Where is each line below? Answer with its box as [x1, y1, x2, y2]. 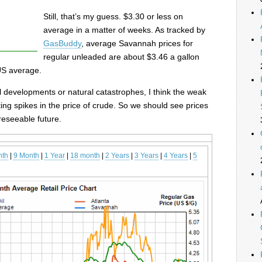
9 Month [13, 151, 39, 160]
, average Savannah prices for [81, 39, 193, 48]
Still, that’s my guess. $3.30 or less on [43, 12, 183, 21]
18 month [70, 151, 100, 160]
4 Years [164, 151, 188, 160]
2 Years [105, 151, 129, 160]
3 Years [135, 151, 158, 160]
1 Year [44, 151, 65, 160]
